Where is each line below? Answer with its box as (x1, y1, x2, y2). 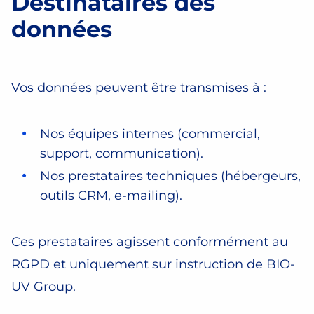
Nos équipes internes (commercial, (40, 126, 260, 142)
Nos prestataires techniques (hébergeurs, (40, 168, 301, 184)
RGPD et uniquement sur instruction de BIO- (11, 257, 295, 272)
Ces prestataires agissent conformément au (11, 234, 288, 250)
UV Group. (11, 279, 76, 294)
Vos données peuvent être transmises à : (11, 80, 266, 95)
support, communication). (40, 146, 203, 161)
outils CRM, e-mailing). (40, 188, 182, 203)
